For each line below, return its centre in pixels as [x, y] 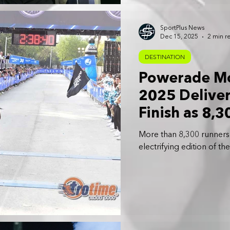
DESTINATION [165, 57]
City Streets [180, 132]
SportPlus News [182, 28]
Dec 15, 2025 [179, 37]
